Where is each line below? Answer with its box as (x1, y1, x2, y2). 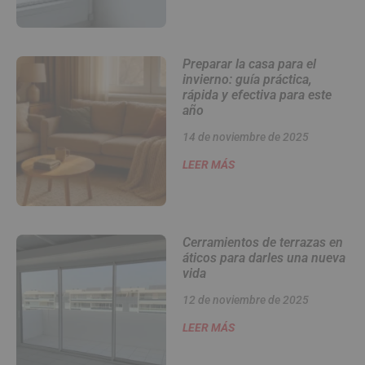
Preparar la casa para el (182, 56, 316, 73)
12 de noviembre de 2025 (182, 292, 309, 306)
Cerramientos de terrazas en (182, 234, 343, 250)
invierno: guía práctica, (182, 72, 312, 88)
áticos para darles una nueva (182, 249, 345, 266)
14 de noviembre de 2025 (182, 130, 309, 144)
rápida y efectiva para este (182, 87, 332, 103)
